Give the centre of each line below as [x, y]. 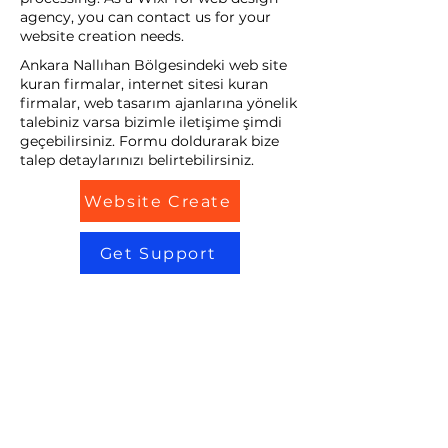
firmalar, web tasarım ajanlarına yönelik [158, 103]
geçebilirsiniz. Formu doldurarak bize [149, 141]
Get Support [158, 253]
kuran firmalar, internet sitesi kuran [144, 84]
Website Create [158, 201]
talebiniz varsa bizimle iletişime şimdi [151, 122]
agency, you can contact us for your [145, 17]
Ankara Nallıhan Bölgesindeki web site [153, 65]
